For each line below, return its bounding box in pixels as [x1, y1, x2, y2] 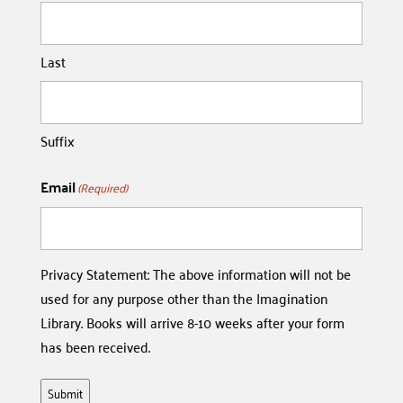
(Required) [76, 175, 128, 199]
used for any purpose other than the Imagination [40, 285, 327, 311]
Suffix [40, 128, 75, 154]
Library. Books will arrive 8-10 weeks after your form [40, 309, 345, 336]
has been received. [40, 334, 150, 360]
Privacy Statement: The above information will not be [40, 261, 351, 287]
